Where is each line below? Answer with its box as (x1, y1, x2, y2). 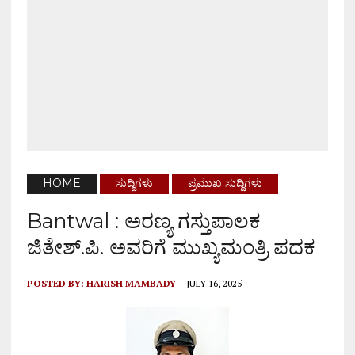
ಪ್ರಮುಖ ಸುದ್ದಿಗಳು (187, 176, 262, 191)
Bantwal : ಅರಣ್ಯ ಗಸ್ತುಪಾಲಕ (26, 208, 261, 234)
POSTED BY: (26, 277, 86, 290)
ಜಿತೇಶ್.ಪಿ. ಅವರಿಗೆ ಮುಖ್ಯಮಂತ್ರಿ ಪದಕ (26, 235, 315, 260)
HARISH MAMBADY (86, 277, 176, 290)
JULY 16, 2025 (185, 277, 242, 290)
